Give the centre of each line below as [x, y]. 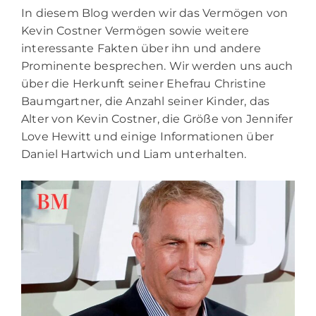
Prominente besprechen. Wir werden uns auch [157, 66]
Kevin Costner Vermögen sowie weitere [135, 30]
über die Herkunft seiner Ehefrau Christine [144, 83]
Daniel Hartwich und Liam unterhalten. [134, 154]
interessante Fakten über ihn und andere [141, 48]
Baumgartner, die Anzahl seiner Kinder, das [146, 101]
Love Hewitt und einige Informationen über [148, 136]
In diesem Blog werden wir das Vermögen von [155, 13]
